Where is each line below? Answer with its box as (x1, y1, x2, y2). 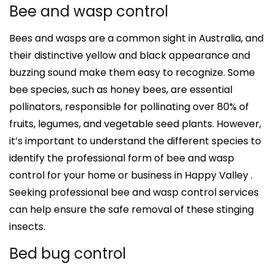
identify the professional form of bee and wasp (9, 150, 234, 165)
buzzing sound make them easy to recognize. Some (9, 65, 255, 80)
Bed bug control (9, 243, 126, 264)
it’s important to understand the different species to (9, 133, 261, 148)
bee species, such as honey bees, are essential (9, 82, 232, 97)
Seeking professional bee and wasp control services (9, 185, 259, 199)
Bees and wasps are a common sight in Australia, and (9, 31, 264, 45)
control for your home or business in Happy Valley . (9, 168, 253, 182)
